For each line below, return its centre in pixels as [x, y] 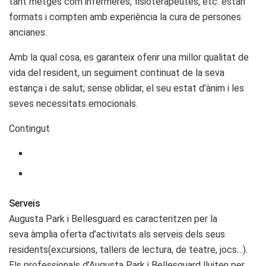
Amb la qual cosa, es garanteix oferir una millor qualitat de [129, 57]
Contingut [29, 128]
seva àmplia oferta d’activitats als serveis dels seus [117, 234]
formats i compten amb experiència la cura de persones [125, 17]
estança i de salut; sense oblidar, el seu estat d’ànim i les [126, 88]
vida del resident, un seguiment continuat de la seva [117, 72]
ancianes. [28, 32]
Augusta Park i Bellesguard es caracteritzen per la [113, 218]
